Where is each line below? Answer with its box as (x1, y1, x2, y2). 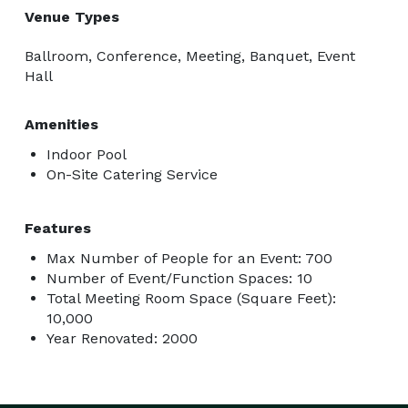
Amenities (25, 115, 98, 133)
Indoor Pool (46, 145, 127, 163)
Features (25, 219, 91, 237)
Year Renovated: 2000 (46, 329, 198, 347)
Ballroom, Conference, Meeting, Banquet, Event (25, 46, 355, 65)
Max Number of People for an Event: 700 (46, 249, 332, 267)
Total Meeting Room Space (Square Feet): (46, 289, 336, 307)
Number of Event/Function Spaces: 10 (46, 269, 312, 287)
